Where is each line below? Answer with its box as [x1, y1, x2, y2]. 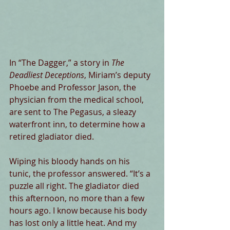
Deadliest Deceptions [9, 69, 84, 81]
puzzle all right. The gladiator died [9, 180, 141, 192]
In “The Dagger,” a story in [9, 57, 111, 69]
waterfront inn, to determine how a [9, 119, 147, 130]
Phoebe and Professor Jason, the [9, 82, 138, 93]
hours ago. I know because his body [9, 205, 149, 217]
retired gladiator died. [9, 131, 94, 143]
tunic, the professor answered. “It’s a [9, 168, 152, 180]
